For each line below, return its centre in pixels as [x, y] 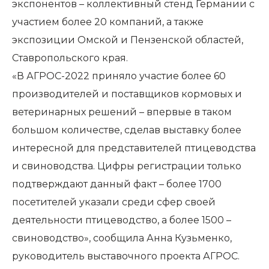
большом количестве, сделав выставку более [127, 130]
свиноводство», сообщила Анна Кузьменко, [122, 238]
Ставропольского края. [70, 58]
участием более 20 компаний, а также [108, 22]
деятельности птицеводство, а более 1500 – [122, 220]
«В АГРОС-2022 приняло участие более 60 [119, 76]
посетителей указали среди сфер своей [114, 202]
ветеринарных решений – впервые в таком [122, 112]
